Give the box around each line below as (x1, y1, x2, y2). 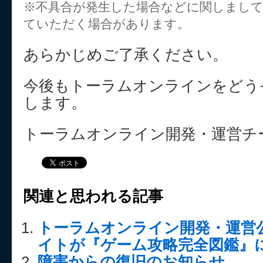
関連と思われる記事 (23, 188, 163, 204)
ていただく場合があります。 (23, 17, 190, 31)
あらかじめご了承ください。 (23, 46, 228, 63)
